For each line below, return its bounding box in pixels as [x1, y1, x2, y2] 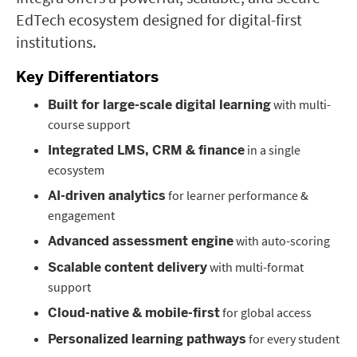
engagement [48, 207, 115, 223]
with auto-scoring [233, 233, 330, 249]
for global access [220, 304, 312, 320]
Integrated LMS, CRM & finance [48, 143, 245, 158]
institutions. [16, 32, 96, 52]
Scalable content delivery [48, 260, 207, 275]
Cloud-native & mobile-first [48, 305, 220, 320]
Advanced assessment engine [48, 233, 233, 249]
